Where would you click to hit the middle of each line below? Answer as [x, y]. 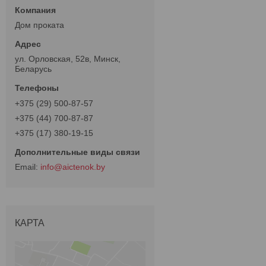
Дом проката [39, 25]
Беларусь [33, 69]
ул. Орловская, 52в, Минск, [68, 59]
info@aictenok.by [73, 167]
